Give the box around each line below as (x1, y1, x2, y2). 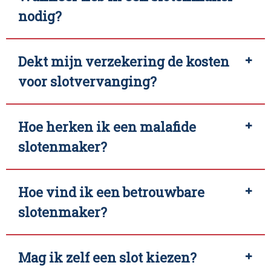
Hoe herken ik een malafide (18, 118, 196, 136)
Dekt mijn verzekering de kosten (18, 53, 229, 71)
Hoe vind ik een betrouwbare (18, 183, 204, 201)
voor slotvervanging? (18, 73, 157, 91)
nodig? (18, 7, 62, 25)
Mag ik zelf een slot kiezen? (18, 249, 197, 267)
